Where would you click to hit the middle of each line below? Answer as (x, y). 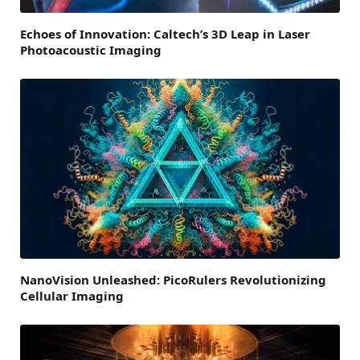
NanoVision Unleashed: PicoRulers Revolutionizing (173, 279)
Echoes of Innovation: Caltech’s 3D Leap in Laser (165, 34)
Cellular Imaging (72, 295)
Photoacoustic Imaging (91, 50)
